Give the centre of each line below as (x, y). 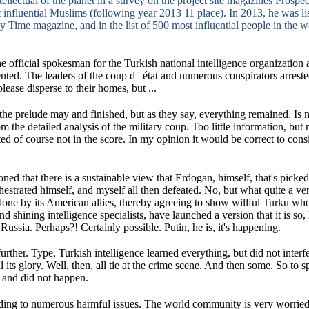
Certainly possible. (122, 227)
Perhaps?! (58, 227)
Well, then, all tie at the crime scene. (125, 266)
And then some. (240, 266)
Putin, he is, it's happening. (222, 227)
